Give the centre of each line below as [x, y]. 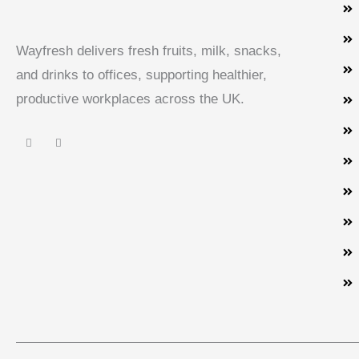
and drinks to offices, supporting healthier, [141, 75]
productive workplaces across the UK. [130, 99]
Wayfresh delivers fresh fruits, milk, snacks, [149, 51]
